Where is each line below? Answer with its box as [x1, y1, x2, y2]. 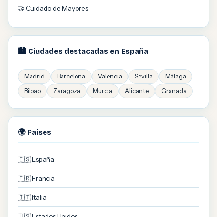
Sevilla [135, 73, 153, 80]
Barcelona [57, 73, 85, 80]
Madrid [24, 73, 45, 80]
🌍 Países [18, 128, 51, 137]
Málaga [165, 73, 186, 80]
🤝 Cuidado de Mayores [18, 4, 88, 12]
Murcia [93, 87, 112, 94]
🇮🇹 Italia [18, 193, 46, 201]
